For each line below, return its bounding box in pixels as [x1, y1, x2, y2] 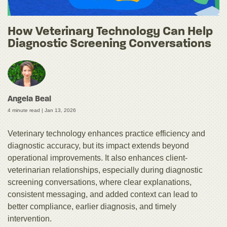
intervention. [8, 214, 52, 223]
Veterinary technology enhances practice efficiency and [8, 129, 205, 138]
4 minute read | [8, 107, 45, 113]
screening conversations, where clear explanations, [8, 178, 192, 187]
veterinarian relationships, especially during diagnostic [8, 166, 203, 175]
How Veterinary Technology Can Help [8, 25, 213, 38]
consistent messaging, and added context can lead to [8, 190, 198, 199]
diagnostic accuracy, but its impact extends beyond [8, 141, 189, 150]
